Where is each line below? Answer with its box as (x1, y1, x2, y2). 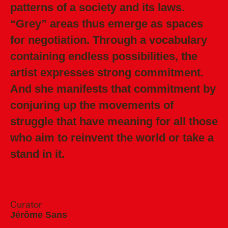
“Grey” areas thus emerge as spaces (10, 17, 203, 31)
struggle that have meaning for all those (10, 115, 218, 128)
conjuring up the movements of (10, 99, 174, 112)
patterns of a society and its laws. (10, 1, 185, 14)
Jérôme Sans (10, 210, 67, 220)
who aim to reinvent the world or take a (10, 131, 214, 145)
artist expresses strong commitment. (10, 66, 204, 79)
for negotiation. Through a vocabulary (10, 34, 207, 47)
